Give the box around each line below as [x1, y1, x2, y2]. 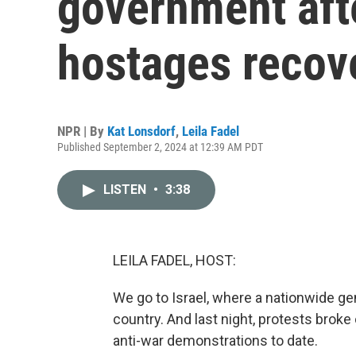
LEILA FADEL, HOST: [113, 252, 236, 269]
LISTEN [103, 182, 149, 197]
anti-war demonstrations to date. [113, 332, 318, 349]
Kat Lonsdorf [107, 123, 176, 139]
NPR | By [57, 123, 107, 139]
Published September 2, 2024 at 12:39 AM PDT [57, 141, 263, 153]
